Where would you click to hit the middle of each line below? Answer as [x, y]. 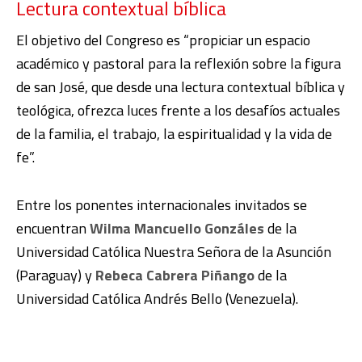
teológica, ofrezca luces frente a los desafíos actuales [178, 111]
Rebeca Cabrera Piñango [175, 276]
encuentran [53, 229]
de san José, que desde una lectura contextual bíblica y [181, 87]
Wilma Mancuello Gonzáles [177, 229]
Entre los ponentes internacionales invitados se [162, 205]
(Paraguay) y [56, 276]
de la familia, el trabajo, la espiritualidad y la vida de [174, 134]
